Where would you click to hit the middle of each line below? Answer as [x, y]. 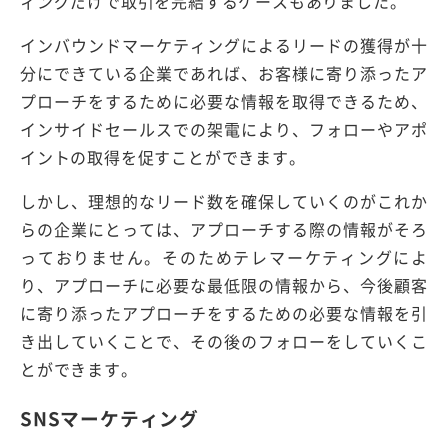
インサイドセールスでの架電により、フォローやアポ [224, 128]
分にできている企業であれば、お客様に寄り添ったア [224, 72]
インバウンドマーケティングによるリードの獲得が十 [224, 44]
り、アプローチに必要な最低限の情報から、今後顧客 [224, 284]
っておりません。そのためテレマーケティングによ [224, 256]
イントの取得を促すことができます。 [163, 156]
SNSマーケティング [109, 417]
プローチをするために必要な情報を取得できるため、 [224, 100]
